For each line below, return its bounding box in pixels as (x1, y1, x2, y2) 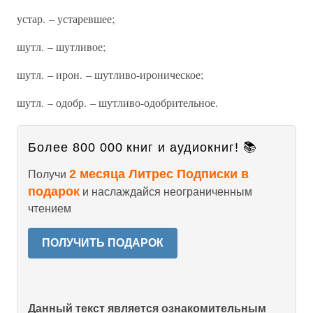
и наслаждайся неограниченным (80, 186, 252, 198)
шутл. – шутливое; (17, 39, 105, 54)
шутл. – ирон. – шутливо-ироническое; (17, 67, 203, 82)
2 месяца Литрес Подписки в (69, 167, 249, 181)
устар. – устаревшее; (17, 11, 115, 26)
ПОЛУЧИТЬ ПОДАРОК (42, 237, 163, 249)
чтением (28, 203, 71, 214)
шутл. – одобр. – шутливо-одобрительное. (17, 95, 218, 110)
